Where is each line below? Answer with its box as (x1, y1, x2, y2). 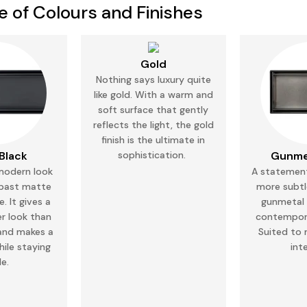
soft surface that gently (98, 103, 209, 116)
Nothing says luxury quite (95, 73, 211, 86)
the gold (172, 119, 214, 131)
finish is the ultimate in (101, 134, 206, 146)
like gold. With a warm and (93, 88, 213, 101)
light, (147, 119, 173, 131)
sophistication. (118, 149, 189, 161)
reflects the (93, 119, 147, 131)
